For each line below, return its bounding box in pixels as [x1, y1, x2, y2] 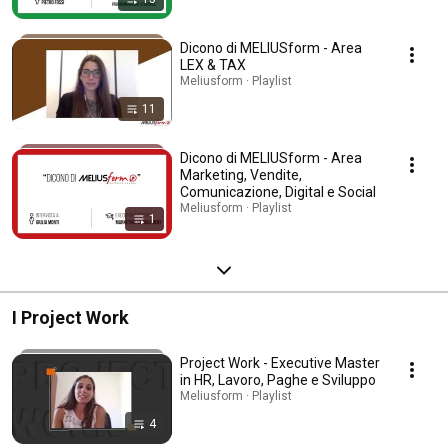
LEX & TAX [180, 57, 246, 74]
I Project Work [12, 307, 129, 329]
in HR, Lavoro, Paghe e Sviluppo [180, 372, 376, 389]
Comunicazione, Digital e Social [180, 184, 376, 201]
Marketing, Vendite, [180, 167, 302, 184]
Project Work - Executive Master [180, 355, 380, 372]
